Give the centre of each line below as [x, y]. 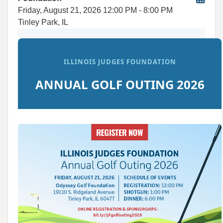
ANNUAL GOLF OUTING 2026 [120, 84]
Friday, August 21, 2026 [59, 10]
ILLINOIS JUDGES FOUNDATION [120, 62]
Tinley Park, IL [43, 22]
